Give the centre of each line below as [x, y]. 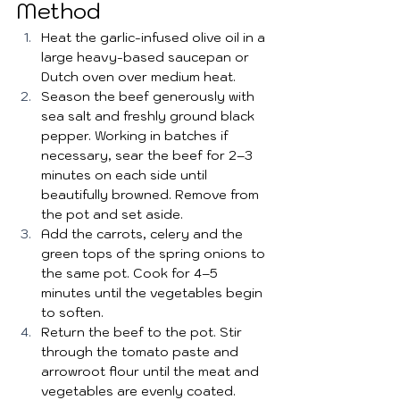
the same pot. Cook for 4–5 [131, 273]
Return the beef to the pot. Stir [143, 332]
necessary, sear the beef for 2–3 [149, 155]
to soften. [72, 312]
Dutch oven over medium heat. [138, 77]
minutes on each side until [126, 175]
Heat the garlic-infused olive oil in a [155, 37]
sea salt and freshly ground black [150, 116]
